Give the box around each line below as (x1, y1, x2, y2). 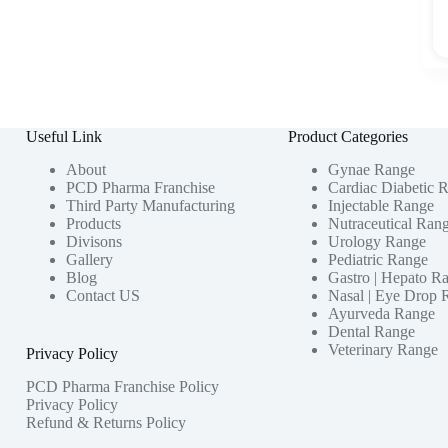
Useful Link (25, 128, 102, 146)
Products (65, 215, 121, 232)
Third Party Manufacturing (65, 197, 235, 214)
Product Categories (287, 128, 408, 146)
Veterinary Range (327, 341, 438, 358)
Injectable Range (327, 197, 434, 214)
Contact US (65, 287, 140, 304)
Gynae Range (327, 161, 415, 178)
